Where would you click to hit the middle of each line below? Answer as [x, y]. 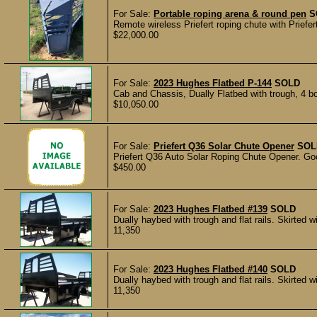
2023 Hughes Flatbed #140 [211, 269]
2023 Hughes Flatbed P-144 [213, 83]
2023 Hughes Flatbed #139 [211, 209]
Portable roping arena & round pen [230, 14]
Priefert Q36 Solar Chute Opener [224, 146]
